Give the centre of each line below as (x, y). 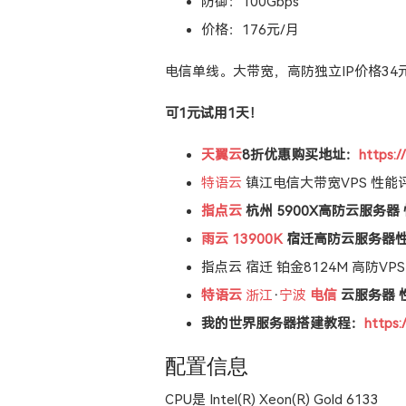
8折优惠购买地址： (300, 155)
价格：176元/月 (250, 30)
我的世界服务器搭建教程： (283, 324)
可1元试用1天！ (214, 113)
